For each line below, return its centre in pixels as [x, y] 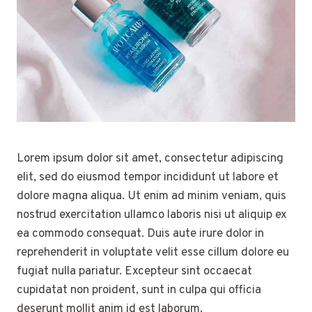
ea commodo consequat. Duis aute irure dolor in [140, 234]
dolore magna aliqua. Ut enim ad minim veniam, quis [151, 196]
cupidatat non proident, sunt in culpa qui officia [139, 290]
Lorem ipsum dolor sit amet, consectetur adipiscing [150, 158]
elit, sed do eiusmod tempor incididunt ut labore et [148, 177]
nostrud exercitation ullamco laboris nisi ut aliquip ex [152, 215]
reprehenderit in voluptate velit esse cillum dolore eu [153, 252]
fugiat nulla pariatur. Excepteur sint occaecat [134, 271]
